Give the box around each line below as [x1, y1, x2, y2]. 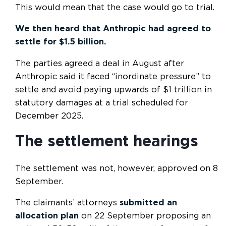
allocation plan [15, 212, 79, 220]
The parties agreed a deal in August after [15, 59, 184, 68]
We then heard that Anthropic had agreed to [15, 25, 211, 33]
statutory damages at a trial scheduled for [15, 98, 188, 107]
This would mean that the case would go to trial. [15, 3, 214, 12]
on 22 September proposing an [79, 212, 211, 220]
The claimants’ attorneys [15, 199, 120, 207]
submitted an [120, 199, 177, 207]
